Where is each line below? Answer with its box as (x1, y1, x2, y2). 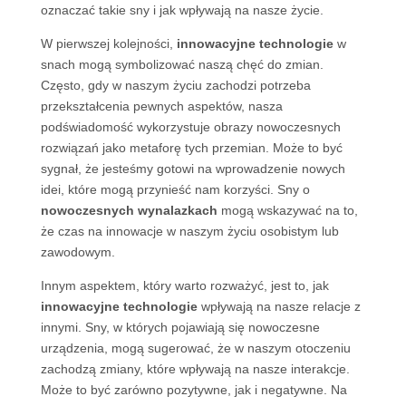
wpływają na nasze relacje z (197, 299, 361, 314)
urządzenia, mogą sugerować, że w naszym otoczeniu (40, 341, 351, 355)
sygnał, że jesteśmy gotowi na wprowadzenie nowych (40, 161, 345, 176)
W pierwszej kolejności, (40, 36, 177, 51)
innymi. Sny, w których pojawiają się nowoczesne (40, 320, 320, 334)
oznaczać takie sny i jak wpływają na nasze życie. (40, 3, 324, 17)
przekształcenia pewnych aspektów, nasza (40, 99, 283, 113)
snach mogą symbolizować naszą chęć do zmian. (40, 57, 324, 72)
